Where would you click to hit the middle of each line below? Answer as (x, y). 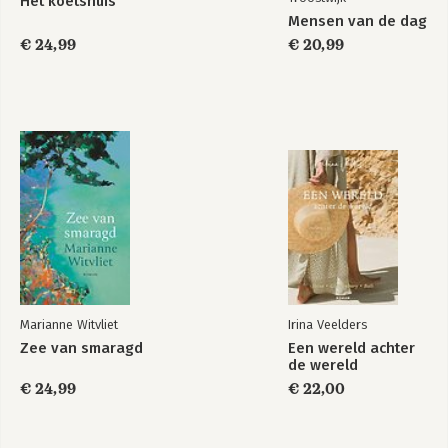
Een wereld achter (351, 348)
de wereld (323, 365)
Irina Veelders (327, 325)
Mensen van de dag (357, 21)
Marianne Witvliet (69, 325)
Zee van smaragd (81, 348)
